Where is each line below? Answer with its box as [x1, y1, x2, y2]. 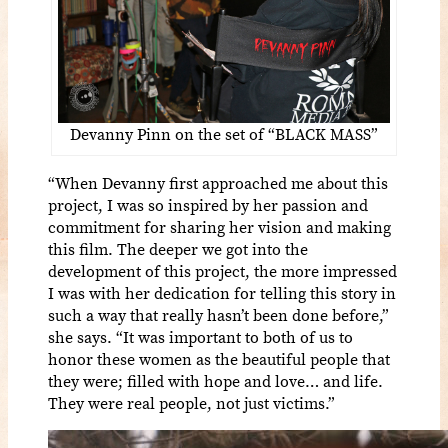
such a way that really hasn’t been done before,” [48, 304, 389, 327]
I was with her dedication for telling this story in [48, 282, 396, 305]
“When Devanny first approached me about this [48, 172, 388, 195]
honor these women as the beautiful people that [48, 348, 390, 371]
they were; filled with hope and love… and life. [48, 370, 383, 393]
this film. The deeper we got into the [48, 238, 308, 261]
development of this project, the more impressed [48, 260, 397, 283]
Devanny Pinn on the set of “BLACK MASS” [70, 123, 378, 146]
